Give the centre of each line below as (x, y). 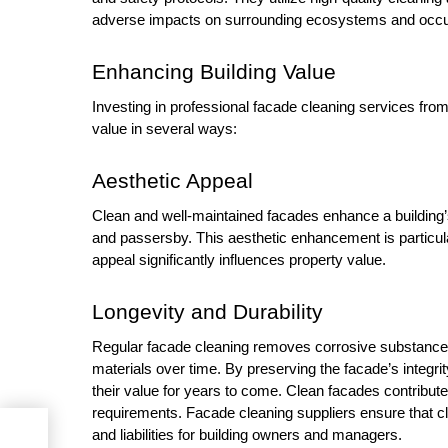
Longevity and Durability (210, 311)
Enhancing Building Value (214, 71)
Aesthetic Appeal (175, 180)
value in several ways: (164, 128)
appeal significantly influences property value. (239, 259)
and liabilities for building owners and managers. (247, 434)
